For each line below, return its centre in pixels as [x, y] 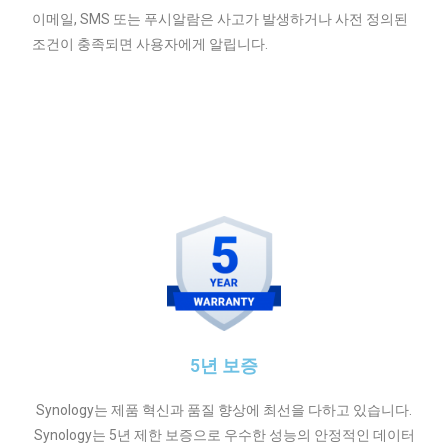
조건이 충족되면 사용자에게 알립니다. [150, 44]
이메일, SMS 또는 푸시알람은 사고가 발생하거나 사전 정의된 [220, 19]
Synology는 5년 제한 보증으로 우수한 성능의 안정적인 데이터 [224, 435]
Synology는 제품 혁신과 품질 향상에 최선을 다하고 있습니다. [224, 410]
